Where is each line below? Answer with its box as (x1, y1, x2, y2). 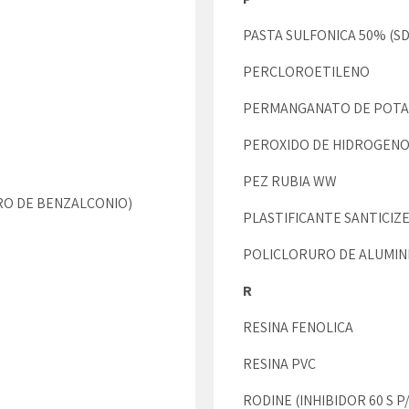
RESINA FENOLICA (243, 318, 353, 337)
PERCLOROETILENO (243, 62, 370, 81)
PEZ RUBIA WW (243, 172, 337, 191)
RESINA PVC (243, 354, 319, 373)
